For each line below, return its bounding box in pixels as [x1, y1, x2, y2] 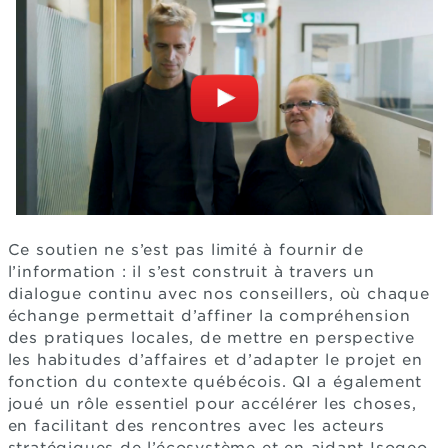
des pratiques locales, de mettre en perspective [7, 328, 416, 347]
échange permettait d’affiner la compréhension [7, 306, 411, 325]
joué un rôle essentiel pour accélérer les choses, [7, 394, 417, 413]
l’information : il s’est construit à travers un [7, 262, 376, 281]
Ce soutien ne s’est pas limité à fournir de [7, 240, 364, 259]
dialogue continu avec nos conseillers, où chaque [7, 284, 430, 303]
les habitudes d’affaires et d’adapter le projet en [7, 350, 423, 369]
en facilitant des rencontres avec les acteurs [7, 416, 385, 435]
